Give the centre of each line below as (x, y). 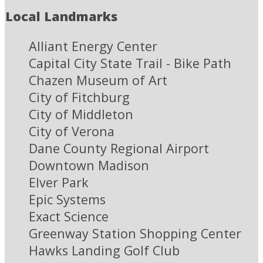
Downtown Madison (89, 165)
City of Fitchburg (79, 97)
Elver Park (59, 182)
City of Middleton (81, 114)
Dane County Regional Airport (119, 148)
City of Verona (72, 131)
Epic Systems (67, 199)
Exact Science (69, 216)
